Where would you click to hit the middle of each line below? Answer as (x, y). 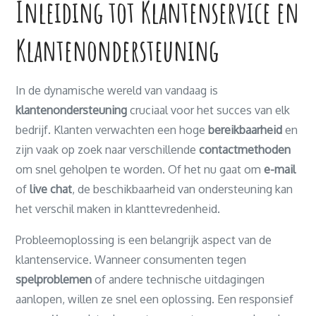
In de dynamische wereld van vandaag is (117, 90)
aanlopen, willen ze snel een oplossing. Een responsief (155, 299)
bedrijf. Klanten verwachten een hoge (112, 130)
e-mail (280, 169)
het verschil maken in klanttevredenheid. (118, 209)
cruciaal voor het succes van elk (209, 110)
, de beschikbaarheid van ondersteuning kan (183, 189)
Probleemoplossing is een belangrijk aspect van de (144, 240)
